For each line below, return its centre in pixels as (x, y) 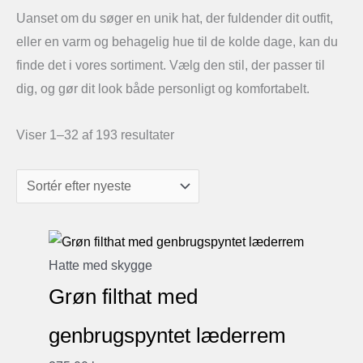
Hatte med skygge (100, 266)
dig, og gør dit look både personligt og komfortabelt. (163, 89)
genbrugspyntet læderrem (167, 336)
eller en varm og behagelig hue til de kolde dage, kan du (177, 42)
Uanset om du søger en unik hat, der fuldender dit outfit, (175, 18)
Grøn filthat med (123, 297)
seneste (196, 181)
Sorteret (196, 134)
